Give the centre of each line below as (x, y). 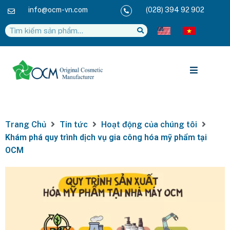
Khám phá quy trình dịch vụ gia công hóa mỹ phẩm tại (106, 137)
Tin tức (74, 124)
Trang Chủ (26, 124)
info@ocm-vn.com (58, 10)
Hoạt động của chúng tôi (149, 124)
